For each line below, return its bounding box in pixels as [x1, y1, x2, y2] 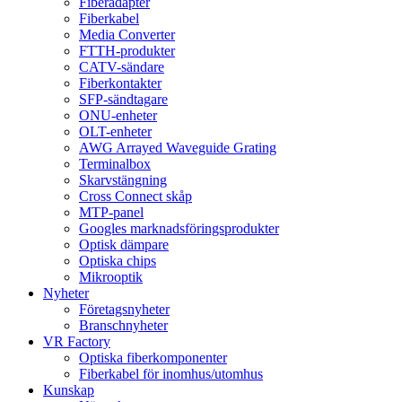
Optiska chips [79, 253, 156, 268]
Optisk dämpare [79, 237, 169, 252]
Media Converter [79, 27, 175, 42]
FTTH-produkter [79, 43, 175, 58]
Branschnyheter [79, 318, 168, 333]
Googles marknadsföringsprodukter [79, 221, 279, 236]
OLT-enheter [79, 124, 152, 139]
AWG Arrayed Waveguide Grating [79, 140, 276, 155]
